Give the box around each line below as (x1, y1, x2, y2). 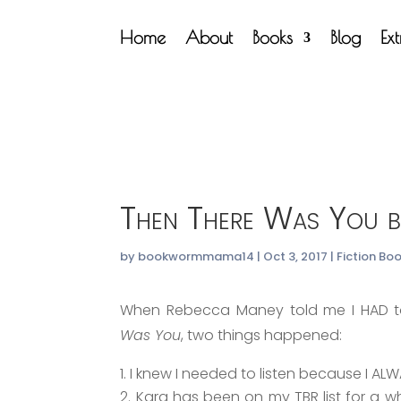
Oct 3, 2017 (263, 248, 328, 266)
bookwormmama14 (138, 248, 255, 266)
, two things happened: (181, 324, 343, 346)
